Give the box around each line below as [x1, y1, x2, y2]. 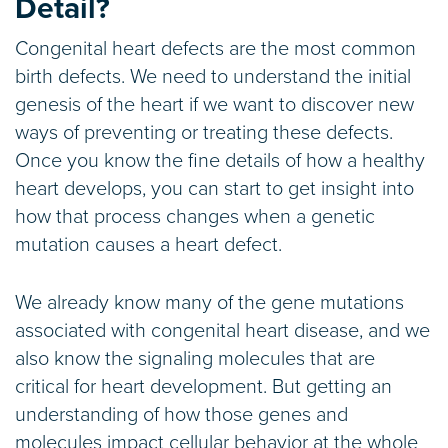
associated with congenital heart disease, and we [15, 319, 430, 344]
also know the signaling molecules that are [15, 347, 375, 372]
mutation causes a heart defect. [15, 233, 282, 258]
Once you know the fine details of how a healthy [15, 149, 425, 174]
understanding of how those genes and [15, 403, 348, 428]
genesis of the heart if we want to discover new [15, 93, 414, 118]
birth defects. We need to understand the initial [15, 65, 411, 90]
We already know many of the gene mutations [15, 291, 404, 316]
